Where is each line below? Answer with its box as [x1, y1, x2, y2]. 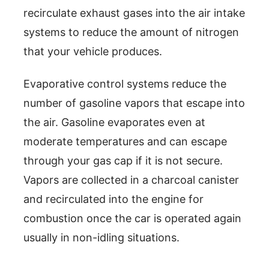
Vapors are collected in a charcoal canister [23, 173, 239, 186]
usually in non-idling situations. [23, 231, 180, 244]
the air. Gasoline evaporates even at [23, 115, 205, 128]
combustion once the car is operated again [23, 211, 241, 225]
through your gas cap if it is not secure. [23, 154, 223, 167]
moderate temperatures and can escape [23, 134, 227, 148]
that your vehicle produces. [23, 44, 162, 58]
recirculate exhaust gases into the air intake [23, 6, 245, 19]
